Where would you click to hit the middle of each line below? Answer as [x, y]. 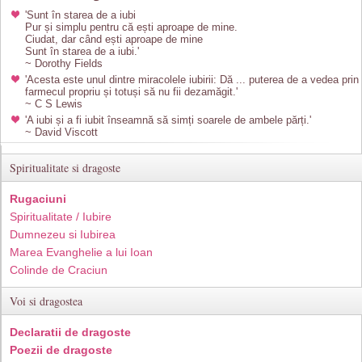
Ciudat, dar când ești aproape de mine [114, 39]
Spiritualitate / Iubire [61, 217]
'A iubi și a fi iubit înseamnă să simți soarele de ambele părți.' [168, 120]
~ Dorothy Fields [64, 63]
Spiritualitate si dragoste [65, 168]
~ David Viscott [61, 132]
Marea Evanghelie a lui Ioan [81, 252]
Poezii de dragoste [61, 350]
